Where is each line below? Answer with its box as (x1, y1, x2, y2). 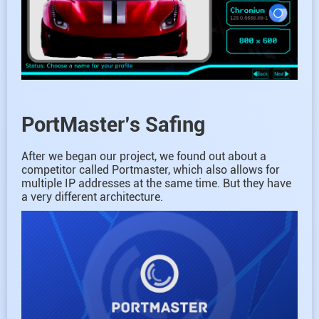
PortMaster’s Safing (21, 113, 205, 137)
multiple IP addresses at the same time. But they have (21, 177, 291, 191)
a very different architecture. (21, 190, 163, 204)
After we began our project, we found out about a (21, 150, 266, 164)
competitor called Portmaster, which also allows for (21, 163, 280, 177)
